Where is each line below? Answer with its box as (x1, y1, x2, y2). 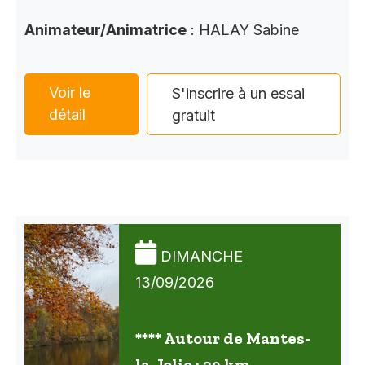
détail (49, 106, 86, 124)
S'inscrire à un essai (172, 85, 306, 103)
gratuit (172, 107, 216, 125)
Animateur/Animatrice (24, 21, 187, 39)
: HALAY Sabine (187, 21, 299, 39)
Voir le (49, 84, 90, 102)
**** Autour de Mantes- (135, 328, 310, 349)
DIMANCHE (161, 248, 243, 266)
